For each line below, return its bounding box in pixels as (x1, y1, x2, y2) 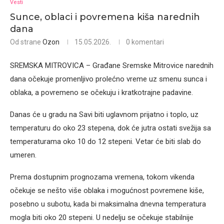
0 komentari (126, 38, 164, 46)
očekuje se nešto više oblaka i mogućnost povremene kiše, (10, 186, 204, 195)
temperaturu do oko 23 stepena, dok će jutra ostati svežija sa (10, 123, 211, 133)
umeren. (10, 150, 36, 160)
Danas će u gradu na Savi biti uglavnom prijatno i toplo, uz (10, 110, 198, 119)
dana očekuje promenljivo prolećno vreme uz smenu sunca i (10, 74, 207, 84)
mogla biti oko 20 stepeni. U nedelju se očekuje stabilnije (10, 213, 193, 222)
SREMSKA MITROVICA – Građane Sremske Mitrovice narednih (10, 61, 213, 70)
